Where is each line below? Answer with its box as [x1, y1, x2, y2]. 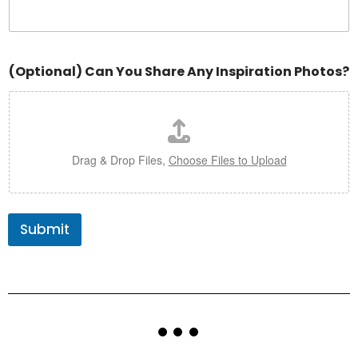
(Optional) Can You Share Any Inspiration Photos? [9, 62, 349, 81]
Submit [20, 219, 70, 239]
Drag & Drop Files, [71, 151, 169, 168]
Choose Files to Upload [168, 151, 287, 168]
